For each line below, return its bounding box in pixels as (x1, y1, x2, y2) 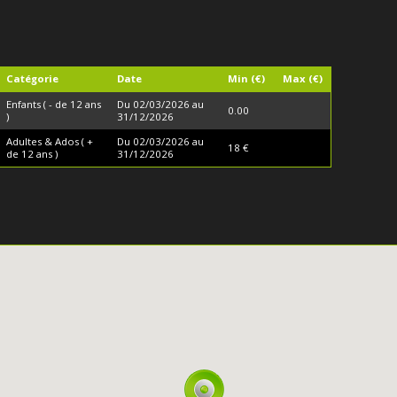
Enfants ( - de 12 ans (5, 97, 101, 112)
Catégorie (5, 72, 58, 86)
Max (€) (282, 72, 323, 86)
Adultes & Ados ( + (5, 135, 93, 149)
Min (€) (227, 72, 265, 86)
